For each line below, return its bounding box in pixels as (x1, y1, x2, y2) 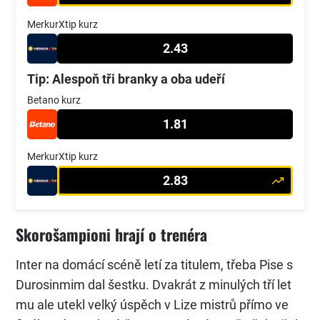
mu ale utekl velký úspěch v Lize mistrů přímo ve (16, 297, 289, 313)
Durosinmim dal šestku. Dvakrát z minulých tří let (16, 277, 291, 293)
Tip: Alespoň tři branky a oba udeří (27, 71, 225, 86)
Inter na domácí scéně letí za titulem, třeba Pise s (16, 257, 293, 273)
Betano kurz (27, 94, 81, 106)
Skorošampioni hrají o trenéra (16, 223, 207, 246)
